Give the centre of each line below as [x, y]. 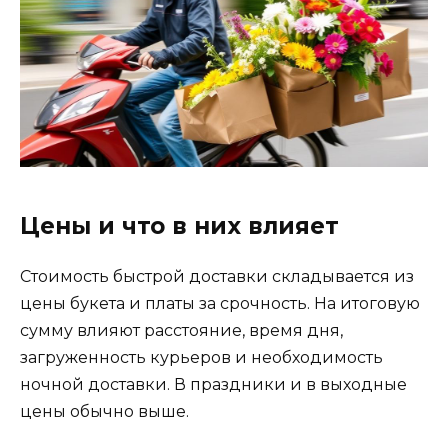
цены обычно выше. [104, 411]
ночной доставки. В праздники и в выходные [213, 384]
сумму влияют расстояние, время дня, [181, 330]
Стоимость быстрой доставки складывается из [217, 276]
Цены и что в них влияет [179, 225]
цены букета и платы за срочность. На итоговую [220, 303]
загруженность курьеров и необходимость [201, 357]
